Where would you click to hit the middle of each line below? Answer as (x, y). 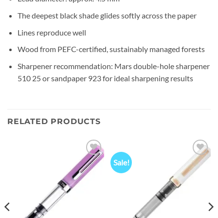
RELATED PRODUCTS (54, 121)
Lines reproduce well (52, 32)
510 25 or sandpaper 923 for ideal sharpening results (105, 78)
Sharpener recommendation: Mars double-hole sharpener (113, 66)
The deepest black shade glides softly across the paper (107, 15)
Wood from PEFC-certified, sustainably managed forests (111, 49)
